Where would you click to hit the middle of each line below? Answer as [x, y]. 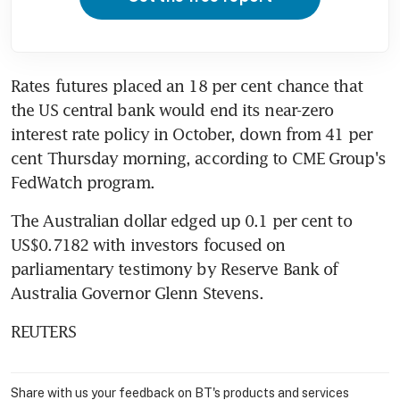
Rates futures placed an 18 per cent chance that [187, 85]
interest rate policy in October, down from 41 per [192, 133]
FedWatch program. [83, 182]
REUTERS [43, 331]
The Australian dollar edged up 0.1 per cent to [181, 220]
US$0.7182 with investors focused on [148, 244]
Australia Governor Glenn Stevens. [137, 292]
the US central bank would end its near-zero [172, 109]
